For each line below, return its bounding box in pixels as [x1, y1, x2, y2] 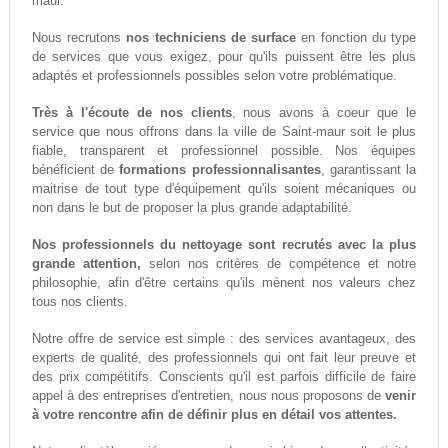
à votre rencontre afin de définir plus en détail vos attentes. [31, 407, 397, 423]
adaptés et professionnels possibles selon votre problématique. [31, 68, 397, 84]
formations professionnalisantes [119, 162, 321, 178]
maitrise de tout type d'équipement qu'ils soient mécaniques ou [31, 181, 417, 197]
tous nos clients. [31, 294, 128, 310]
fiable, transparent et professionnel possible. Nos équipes [31, 143, 417, 159]
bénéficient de [31, 162, 120, 178]
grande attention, [31, 256, 141, 272]
